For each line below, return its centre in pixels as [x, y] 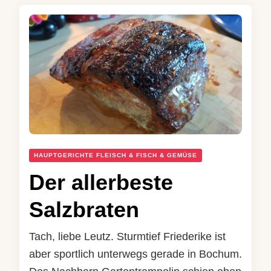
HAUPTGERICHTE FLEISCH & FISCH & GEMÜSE [116, 155]
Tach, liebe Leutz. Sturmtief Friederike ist [127, 236]
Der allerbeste [101, 182]
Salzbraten [84, 209]
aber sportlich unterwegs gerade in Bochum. [135, 254]
